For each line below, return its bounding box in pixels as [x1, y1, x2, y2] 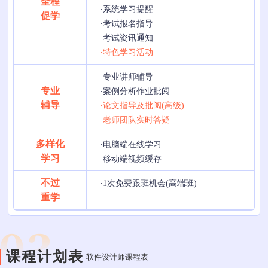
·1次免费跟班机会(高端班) [100, 178, 197, 188]
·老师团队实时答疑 [100, 115, 170, 125]
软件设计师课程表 [86, 252, 148, 261]
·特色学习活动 [100, 47, 154, 57]
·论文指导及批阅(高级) [100, 100, 185, 111]
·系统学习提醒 [100, 4, 154, 14]
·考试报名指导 [100, 19, 154, 29]
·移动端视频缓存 [100, 154, 162, 164]
